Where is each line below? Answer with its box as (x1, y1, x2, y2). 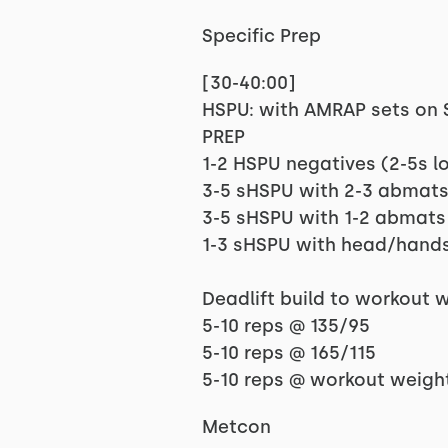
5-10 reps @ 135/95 (201, 315, 370, 337)
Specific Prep (201, 25, 321, 47)
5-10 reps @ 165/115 (201, 342, 376, 364)
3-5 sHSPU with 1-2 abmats (201, 207, 446, 229)
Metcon (201, 416, 271, 438)
